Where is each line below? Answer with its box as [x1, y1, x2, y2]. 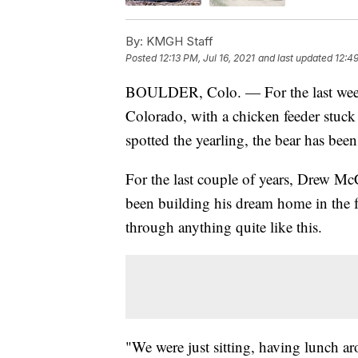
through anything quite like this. [125, 216, 322, 237]
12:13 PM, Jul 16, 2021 [159, 51, 255, 64]
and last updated [258, 51, 332, 64]
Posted [125, 51, 159, 64]
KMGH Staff [143, 33, 213, 49]
